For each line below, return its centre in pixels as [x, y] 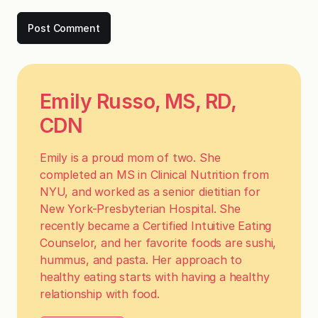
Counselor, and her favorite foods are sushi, [158, 243]
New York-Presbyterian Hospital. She [140, 209]
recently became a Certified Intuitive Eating [156, 226]
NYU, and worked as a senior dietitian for [150, 192]
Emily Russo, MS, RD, [138, 102]
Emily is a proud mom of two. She [130, 158]
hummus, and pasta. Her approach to [141, 260]
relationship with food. [100, 294]
